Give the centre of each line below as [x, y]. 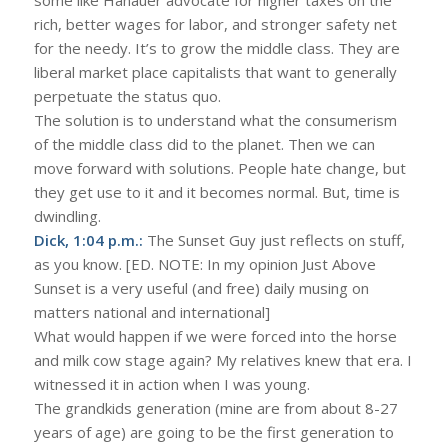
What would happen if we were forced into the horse [215, 335]
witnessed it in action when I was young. [171, 383]
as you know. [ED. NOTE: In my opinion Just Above [204, 263]
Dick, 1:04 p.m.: [88, 239]
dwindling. [67, 215]
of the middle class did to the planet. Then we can [204, 143]
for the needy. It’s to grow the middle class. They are [216, 47]
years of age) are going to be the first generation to [213, 431]
